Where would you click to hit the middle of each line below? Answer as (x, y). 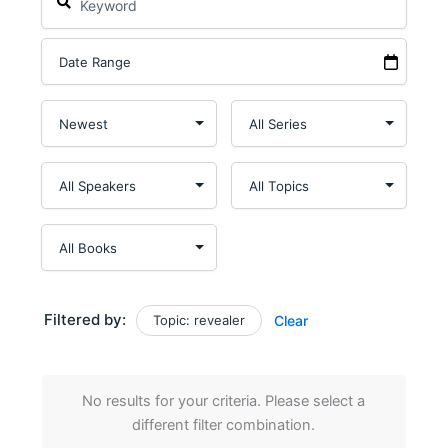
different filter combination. (224, 425)
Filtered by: (84, 319)
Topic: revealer (198, 320)
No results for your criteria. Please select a (224, 401)
